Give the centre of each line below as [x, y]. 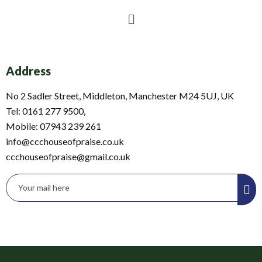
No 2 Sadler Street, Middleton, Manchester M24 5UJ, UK [120, 96]
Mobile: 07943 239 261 [54, 126]
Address [28, 71]
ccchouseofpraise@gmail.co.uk [68, 157]
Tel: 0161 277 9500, [46, 111]
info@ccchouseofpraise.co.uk [65, 142]
